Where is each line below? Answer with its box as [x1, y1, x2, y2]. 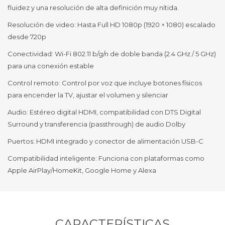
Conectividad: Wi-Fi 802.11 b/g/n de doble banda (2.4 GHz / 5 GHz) [8, 50, 216, 58]
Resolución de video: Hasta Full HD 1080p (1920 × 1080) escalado [8, 21, 215, 29]
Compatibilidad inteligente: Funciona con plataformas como [8, 154, 204, 162]
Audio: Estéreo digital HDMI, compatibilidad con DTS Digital [8, 108, 201, 116]
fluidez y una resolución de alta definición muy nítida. [8, 4, 179, 12]
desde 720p [8, 33, 46, 41]
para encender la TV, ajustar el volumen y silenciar [8, 91, 168, 99]
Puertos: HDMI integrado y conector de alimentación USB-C [8, 137, 203, 145]
